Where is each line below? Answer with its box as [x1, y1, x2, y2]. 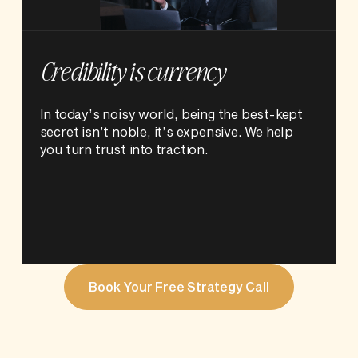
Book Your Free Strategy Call [89, 279, 269, 294]
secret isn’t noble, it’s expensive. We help [39, 124, 294, 140]
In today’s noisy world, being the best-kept [39, 106, 304, 122]
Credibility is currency [39, 54, 225, 87]
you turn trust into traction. [39, 141, 209, 157]
